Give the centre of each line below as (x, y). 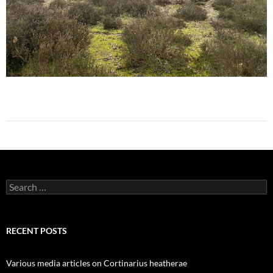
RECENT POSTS (37, 231)
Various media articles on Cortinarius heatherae (97, 263)
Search (18, 184)
